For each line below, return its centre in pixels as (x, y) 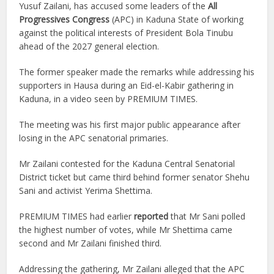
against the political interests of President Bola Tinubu (126, 33)
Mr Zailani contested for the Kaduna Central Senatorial (127, 164)
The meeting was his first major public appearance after (130, 124)
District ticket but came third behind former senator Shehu (135, 177)
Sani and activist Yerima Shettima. (86, 191)
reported (151, 216)
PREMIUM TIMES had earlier (77, 216)
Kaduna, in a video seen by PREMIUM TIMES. (109, 99)
